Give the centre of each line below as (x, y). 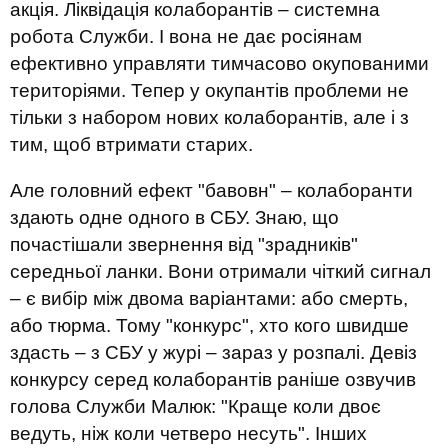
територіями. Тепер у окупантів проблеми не (209, 90)
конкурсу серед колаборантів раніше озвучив (213, 379)
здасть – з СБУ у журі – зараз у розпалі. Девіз (213, 352)
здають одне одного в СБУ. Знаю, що (174, 217)
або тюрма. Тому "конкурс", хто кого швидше (209, 325)
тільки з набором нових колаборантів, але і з (209, 117)
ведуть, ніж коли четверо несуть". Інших (188, 433)
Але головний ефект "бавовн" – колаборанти (211, 190)
